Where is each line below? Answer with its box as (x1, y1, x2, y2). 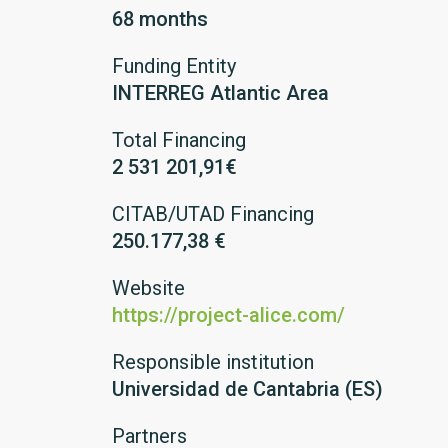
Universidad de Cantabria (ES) (112, 377, 383, 401)
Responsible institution (112, 350, 314, 374)
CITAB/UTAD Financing (112, 202, 314, 226)
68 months (112, 7, 208, 31)
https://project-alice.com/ (112, 303, 345, 327)
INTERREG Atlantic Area (112, 81, 329, 105)
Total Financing (112, 128, 246, 152)
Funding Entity (112, 54, 236, 78)
